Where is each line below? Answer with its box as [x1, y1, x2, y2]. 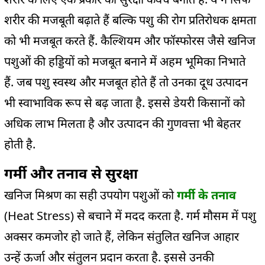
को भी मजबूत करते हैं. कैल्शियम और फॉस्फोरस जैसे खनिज [4, 32, 256, 49]
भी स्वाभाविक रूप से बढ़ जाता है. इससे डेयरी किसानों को [4, 94, 245, 111]
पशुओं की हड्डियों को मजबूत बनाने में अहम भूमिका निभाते [4, 53, 245, 69]
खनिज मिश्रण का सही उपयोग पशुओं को [4, 186, 177, 203]
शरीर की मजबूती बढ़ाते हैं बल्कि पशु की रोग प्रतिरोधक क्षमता [4, 11, 256, 28]
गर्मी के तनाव [177, 186, 236, 203]
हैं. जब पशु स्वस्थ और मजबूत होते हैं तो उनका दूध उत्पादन [4, 73, 248, 90]
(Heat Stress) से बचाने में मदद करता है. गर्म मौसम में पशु [4, 207, 256, 224]
